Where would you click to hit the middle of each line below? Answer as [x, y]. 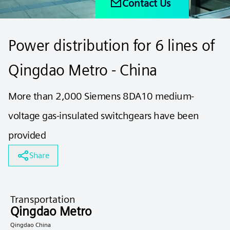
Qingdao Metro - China [83, 70]
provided [27, 135]
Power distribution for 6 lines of [112, 45]
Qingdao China [31, 225]
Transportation [43, 199]
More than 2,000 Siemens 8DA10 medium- [101, 96]
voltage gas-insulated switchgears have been [104, 116]
